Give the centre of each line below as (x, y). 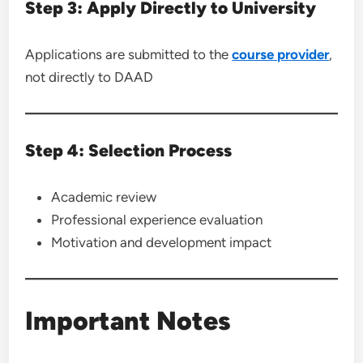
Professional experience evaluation (157, 220)
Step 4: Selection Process (129, 150)
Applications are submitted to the (129, 54)
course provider (281, 54)
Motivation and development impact (162, 242)
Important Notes (128, 321)
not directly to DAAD (90, 77)
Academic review (104, 197)
